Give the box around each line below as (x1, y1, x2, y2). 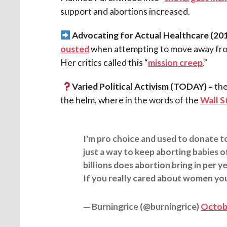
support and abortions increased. (60, 6, 190, 17)
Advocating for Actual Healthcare (70, 29, 209, 41)
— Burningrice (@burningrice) (83, 201, 201, 212)
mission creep (147, 57, 203, 68)
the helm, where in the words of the (60, 94, 200, 105)
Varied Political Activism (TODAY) (71, 81, 207, 92)
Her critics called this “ (60, 57, 148, 68)
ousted (60, 43, 89, 54)
